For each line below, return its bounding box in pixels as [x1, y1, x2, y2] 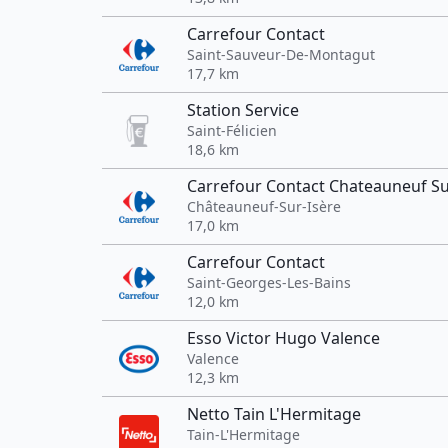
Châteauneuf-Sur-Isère [187, 197, 341, 216]
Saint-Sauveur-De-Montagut [187, 45, 375, 64]
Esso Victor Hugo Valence [187, 327, 380, 349]
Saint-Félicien [187, 121, 277, 140]
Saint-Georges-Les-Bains [187, 273, 351, 292]
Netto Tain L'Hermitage [187, 403, 361, 425]
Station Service [187, 99, 299, 121]
